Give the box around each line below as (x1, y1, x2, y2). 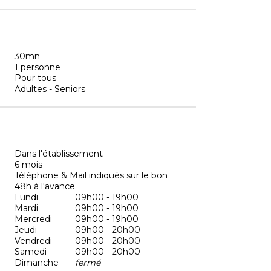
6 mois (15, 158, 42, 170)
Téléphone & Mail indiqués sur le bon (15, 169, 168, 181)
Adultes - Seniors (15, 83, 85, 94)
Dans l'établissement (15, 148, 103, 159)
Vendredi (15, 235, 52, 246)
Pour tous (15, 72, 56, 83)
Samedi (15, 246, 47, 257)
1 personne (15, 61, 60, 73)
